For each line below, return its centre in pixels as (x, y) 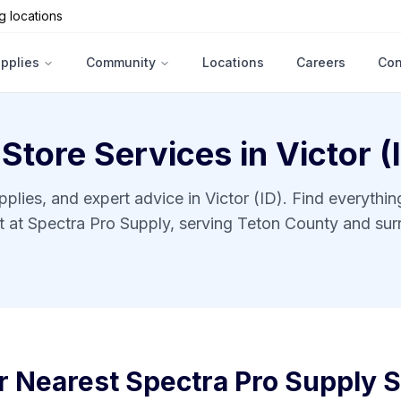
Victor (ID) (244, 198)
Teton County (288, 223)
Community (121, 62)
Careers (321, 62)
